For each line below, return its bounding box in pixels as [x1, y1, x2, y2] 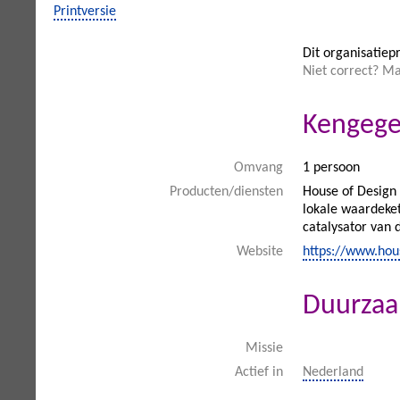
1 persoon [303, 161, 360, 175]
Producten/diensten [170, 185, 283, 199]
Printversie [54, 4, 116, 19]
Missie [246, 341, 283, 355]
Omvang [234, 161, 283, 175]
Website [237, 245, 283, 259]
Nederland [303, 365, 363, 379]
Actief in [235, 365, 283, 379]
